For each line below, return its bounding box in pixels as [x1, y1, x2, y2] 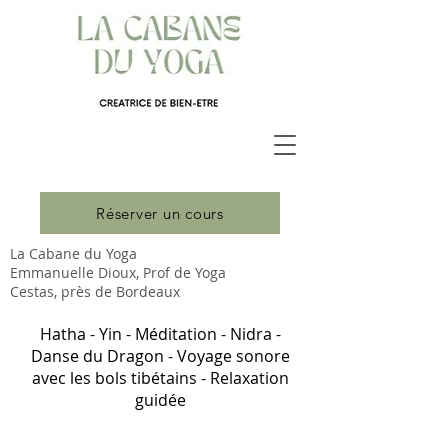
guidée [134, 389, 186, 411]
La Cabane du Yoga [10, 244, 137, 263]
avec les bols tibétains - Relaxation [31, 367, 289, 389]
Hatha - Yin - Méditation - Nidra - [39, 323, 281, 345]
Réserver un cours [96, 203, 224, 223]
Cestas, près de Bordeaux [10, 282, 180, 301]
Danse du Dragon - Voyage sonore [30, 345, 290, 367]
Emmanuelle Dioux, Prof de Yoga [10, 263, 226, 282]
